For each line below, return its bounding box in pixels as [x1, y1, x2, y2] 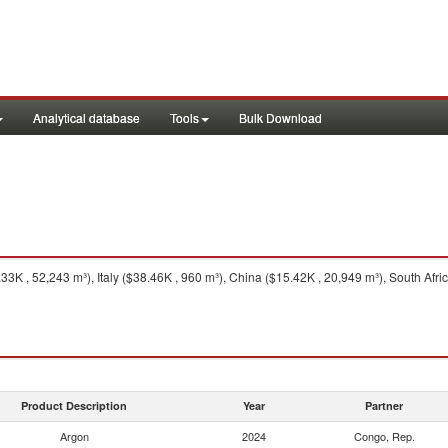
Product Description [21, 398, 127, 413]
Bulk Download [239, 109, 322, 126]
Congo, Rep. [354, 428, 415, 444]
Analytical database [33, 109, 140, 126]
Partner [365, 398, 403, 413]
